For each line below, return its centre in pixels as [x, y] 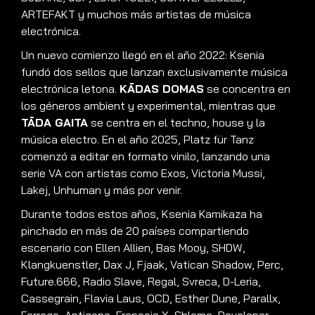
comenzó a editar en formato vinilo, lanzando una [146, 156]
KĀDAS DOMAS [162, 89]
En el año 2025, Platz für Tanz [178, 140]
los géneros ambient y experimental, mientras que [148, 106]
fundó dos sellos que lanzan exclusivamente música [154, 72]
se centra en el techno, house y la [176, 123]
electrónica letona [68, 89]
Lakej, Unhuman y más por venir [101, 190]
